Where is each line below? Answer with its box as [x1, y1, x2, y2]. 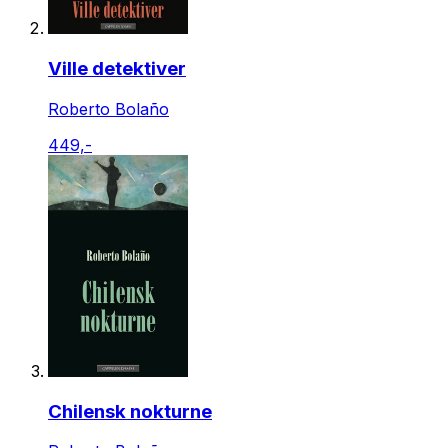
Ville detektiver [48, 57, 186, 81]
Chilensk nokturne [48, 399, 212, 423]
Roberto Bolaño [48, 98, 169, 119]
